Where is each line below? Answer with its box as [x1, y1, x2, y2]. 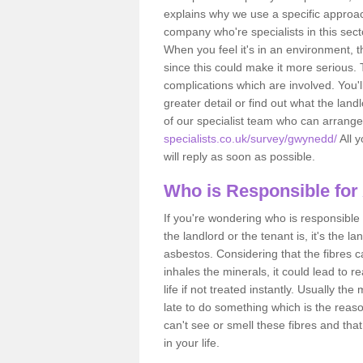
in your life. [164, 335, 220, 349]
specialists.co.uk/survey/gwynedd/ [164, 131, 337, 145]
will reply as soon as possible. [164, 149, 315, 163]
